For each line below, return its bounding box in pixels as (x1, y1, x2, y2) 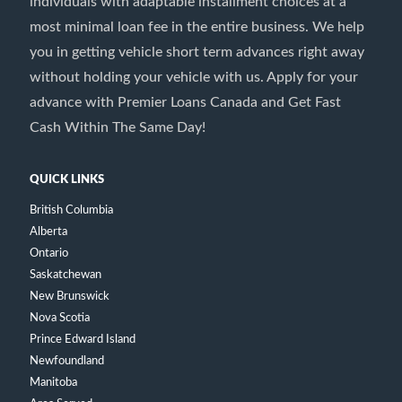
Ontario (30, 248, 68, 259)
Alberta (30, 226, 67, 238)
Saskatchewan (30, 269, 101, 281)
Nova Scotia (30, 312, 90, 324)
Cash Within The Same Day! (30, 120, 205, 135)
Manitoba (30, 377, 77, 389)
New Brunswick (30, 291, 109, 302)
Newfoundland (30, 355, 104, 367)
